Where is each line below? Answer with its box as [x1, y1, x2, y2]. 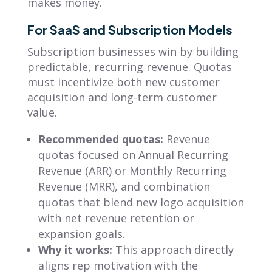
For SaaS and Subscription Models [27, 21, 233, 37]
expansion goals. [38, 226, 125, 241]
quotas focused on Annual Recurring [38, 147, 228, 162]
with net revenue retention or [38, 210, 194, 225]
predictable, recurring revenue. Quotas [27, 59, 232, 74]
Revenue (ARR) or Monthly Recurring [38, 163, 226, 178]
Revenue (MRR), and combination [38, 178, 210, 194]
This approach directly [112, 242, 234, 257]
